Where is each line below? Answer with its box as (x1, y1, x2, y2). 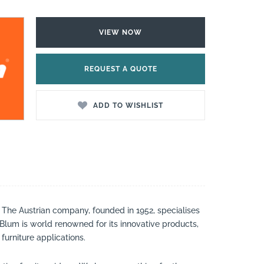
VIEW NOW (99, 28, 143, 37)
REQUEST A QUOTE (84, 64, 157, 73)
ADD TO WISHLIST (93, 101, 163, 110)
